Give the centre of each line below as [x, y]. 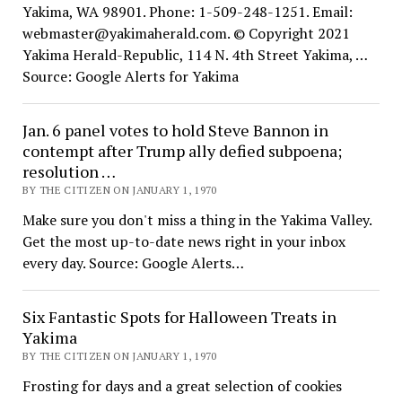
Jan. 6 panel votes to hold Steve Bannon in [175, 130]
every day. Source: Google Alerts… [133, 263]
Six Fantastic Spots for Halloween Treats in [179, 317]
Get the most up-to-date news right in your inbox [184, 241]
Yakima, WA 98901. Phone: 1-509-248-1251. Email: [187, 12]
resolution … [69, 171]
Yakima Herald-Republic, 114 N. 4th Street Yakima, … [194, 55]
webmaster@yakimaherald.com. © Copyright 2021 [186, 33]
